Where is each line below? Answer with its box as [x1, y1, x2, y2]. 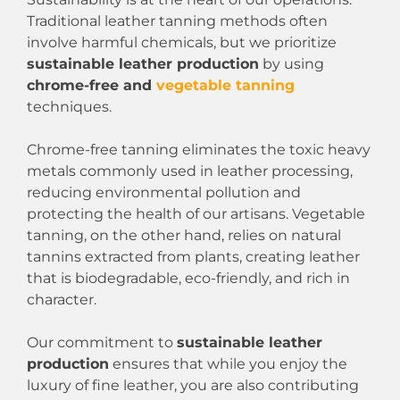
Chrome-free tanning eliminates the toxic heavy [27, 140, 371, 158]
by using [259, 54, 324, 72]
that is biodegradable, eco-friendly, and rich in [27, 269, 350, 287]
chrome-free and [27, 76, 156, 94]
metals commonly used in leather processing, [27, 162, 353, 179]
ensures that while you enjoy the [109, 354, 347, 372]
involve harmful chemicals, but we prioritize [27, 33, 337, 51]
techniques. [27, 97, 112, 115]
